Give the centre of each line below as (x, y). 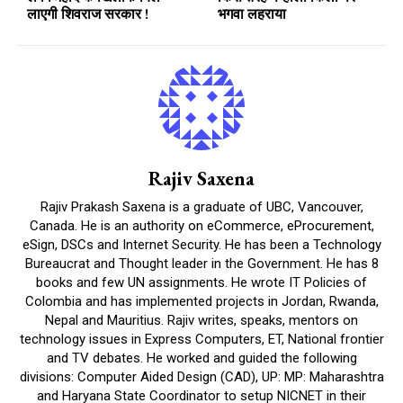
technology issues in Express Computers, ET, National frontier (201, 339)
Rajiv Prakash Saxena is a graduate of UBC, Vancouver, (201, 206)
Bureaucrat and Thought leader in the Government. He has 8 (201, 263)
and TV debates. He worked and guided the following (201, 358)
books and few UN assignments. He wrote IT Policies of (201, 282)
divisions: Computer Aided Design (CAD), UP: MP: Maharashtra (201, 376)
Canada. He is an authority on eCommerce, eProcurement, (201, 225)
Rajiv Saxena (201, 178)
